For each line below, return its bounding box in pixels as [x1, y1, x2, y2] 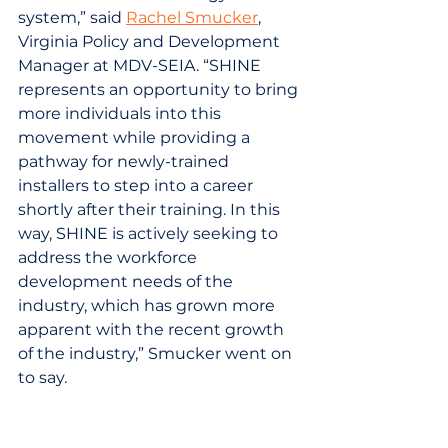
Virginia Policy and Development [18, 31, 284, 51]
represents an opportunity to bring [18, 79, 302, 99]
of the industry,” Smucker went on [18, 343, 296, 363]
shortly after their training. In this [18, 199, 284, 219]
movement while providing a [18, 127, 254, 147]
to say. [18, 367, 67, 387]
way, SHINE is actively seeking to [18, 223, 282, 243]
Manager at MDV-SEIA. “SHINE [18, 55, 265, 75]
